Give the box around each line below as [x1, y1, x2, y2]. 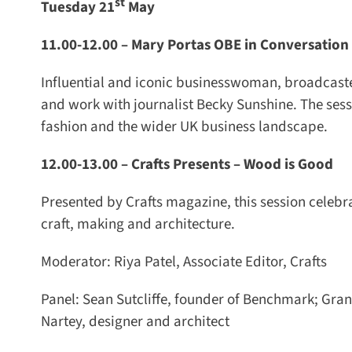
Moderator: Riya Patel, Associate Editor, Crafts [35, 251, 321, 273]
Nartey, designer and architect [35, 310, 224, 332]
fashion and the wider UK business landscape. [35, 115, 322, 137]
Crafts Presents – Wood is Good [125, 153, 328, 175]
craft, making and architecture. [35, 213, 229, 235]
